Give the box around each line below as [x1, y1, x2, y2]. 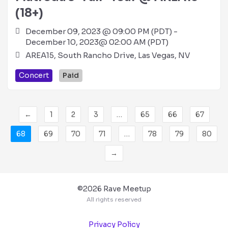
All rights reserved [87, 196, 141, 203]
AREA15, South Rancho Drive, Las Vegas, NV [25, 50, 190, 60]
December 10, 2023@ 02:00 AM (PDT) [25, 37, 168, 47]
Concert [19, 71, 49, 80]
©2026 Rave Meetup [77, 184, 151, 193]
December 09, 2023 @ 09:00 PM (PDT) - [25, 26, 178, 36]
